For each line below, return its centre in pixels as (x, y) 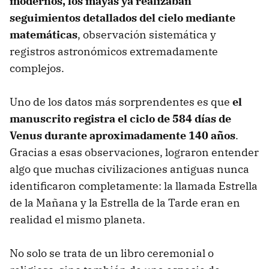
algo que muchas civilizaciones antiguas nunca (129, 169)
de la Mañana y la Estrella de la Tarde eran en (125, 203)
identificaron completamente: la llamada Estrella (134, 186)
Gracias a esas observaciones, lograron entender (134, 153)
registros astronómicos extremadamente (114, 52)
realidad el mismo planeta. (77, 220)
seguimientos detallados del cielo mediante (122, 18)
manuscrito (40, 119)
